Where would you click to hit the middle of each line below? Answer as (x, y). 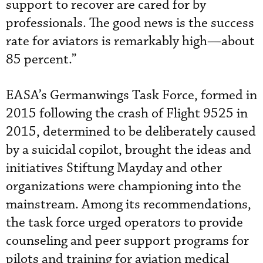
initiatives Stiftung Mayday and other (114, 168)
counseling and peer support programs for (127, 241)
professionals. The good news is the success (130, 23)
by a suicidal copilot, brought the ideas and (129, 150)
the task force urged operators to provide (124, 222)
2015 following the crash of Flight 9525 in (127, 113)
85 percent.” (41, 59)
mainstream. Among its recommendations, (129, 204)
